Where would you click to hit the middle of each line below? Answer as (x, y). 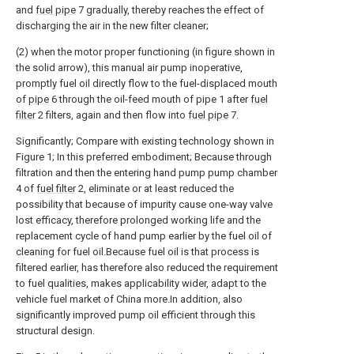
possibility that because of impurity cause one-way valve (144, 204)
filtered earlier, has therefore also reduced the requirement (147, 267)
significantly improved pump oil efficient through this (136, 315)
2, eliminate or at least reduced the (155, 188)
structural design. (55, 331)
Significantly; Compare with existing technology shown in (145, 141)
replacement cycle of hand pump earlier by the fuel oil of (144, 236)
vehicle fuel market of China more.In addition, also (129, 299)
